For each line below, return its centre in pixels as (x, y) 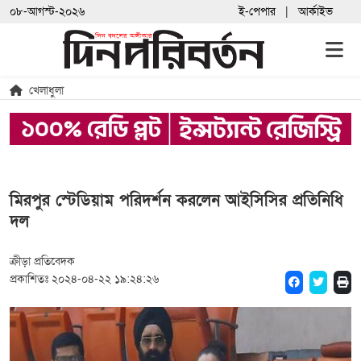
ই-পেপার (257, 12)
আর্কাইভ (316, 12)
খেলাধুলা (46, 91)
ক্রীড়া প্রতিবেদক (42, 261)
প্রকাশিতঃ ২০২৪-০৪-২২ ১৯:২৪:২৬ (84, 279)
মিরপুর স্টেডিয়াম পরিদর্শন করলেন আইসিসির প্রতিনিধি (176, 200)
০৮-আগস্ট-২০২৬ (47, 12)
